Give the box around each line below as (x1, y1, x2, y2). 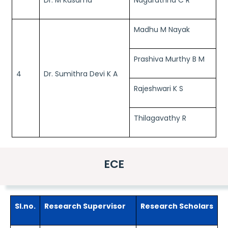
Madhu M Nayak (134, 24, 190, 35)
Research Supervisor (44, 201, 126, 211)
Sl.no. (15, 201, 36, 211)
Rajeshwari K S (134, 83, 183, 94)
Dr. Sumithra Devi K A (44, 69, 118, 79)
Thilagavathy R (134, 113, 186, 123)
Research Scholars (140, 201, 213, 211)
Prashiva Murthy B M (134, 54, 205, 64)
